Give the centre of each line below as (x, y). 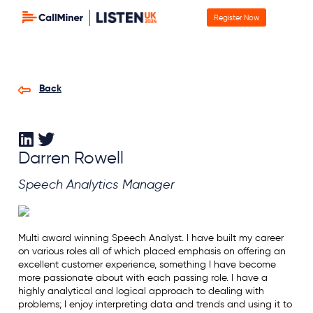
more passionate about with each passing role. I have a (143, 278)
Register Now (236, 17)
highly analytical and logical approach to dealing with (141, 291)
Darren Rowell (71, 158)
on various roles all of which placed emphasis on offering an (152, 252)
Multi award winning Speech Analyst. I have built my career (151, 238)
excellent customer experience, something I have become (147, 265)
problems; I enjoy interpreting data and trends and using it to (155, 305)
